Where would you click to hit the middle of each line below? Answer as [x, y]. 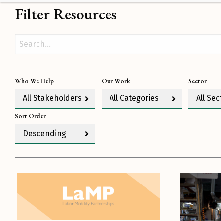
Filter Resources [66, 14]
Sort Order [30, 116]
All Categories [134, 98]
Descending [44, 133]
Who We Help [34, 81]
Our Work [116, 81]
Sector [198, 81]
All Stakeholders [52, 98]
